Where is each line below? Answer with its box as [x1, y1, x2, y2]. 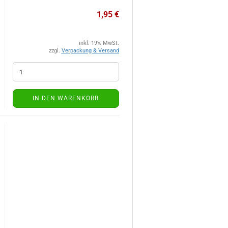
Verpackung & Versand [61, 47, 119, 54]
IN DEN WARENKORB [33, 95, 99, 102]
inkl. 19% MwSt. [78, 40, 119, 46]
